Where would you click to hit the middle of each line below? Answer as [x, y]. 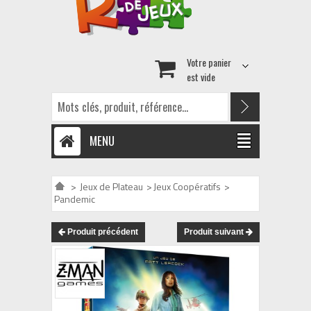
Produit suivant [215, 232]
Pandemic [75, 199]
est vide [201, 77]
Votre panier [209, 62]
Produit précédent [102, 232]
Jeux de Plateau [111, 186]
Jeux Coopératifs [187, 186]
